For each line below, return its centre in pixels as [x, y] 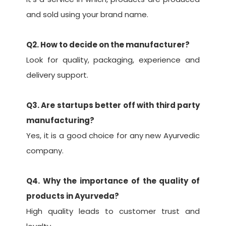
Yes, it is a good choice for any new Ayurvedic [113, 136]
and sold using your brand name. [87, 15]
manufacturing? [60, 121]
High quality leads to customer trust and [113, 211]
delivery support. [57, 75]
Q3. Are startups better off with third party [113, 105]
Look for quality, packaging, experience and [113, 60]
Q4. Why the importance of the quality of [113, 181]
